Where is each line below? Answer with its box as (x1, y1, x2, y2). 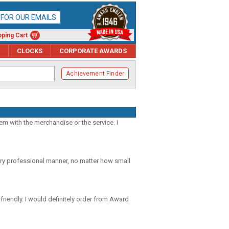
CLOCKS (17, 47, 42, 55)
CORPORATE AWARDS (59, 47, 127, 55)
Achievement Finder (66, 70, 124, 77)
